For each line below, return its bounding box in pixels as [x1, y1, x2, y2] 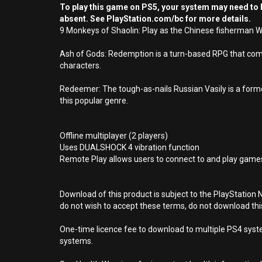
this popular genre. [60, 96, 128, 105]
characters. [60, 61, 101, 70]
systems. [60, 236, 93, 246]
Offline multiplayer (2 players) [60, 131, 168, 140]
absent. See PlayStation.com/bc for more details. [60, 14, 251, 23]
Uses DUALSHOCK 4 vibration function [60, 143, 199, 152]
